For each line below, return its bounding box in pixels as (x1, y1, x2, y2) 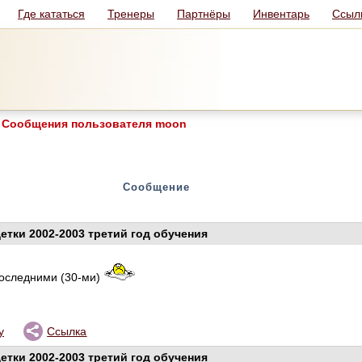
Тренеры (107, 7, 154, 20)
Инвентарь (253, 7, 309, 20)
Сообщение (122, 182, 190, 194)
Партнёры (177, 7, 230, 20)
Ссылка (47, 324, 87, 338)
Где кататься (18, 7, 85, 20)
